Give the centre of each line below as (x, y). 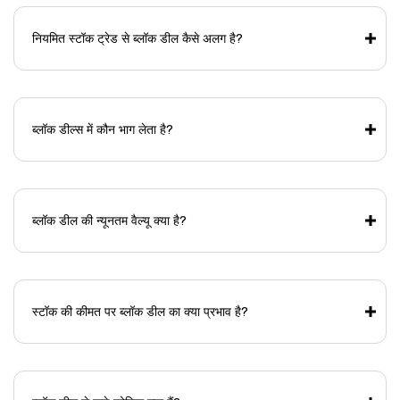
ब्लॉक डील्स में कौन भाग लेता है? (103, 130)
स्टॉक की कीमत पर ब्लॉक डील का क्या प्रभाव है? (140, 312)
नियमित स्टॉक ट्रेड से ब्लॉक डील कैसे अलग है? (137, 39)
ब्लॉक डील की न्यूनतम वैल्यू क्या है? (109, 221)
